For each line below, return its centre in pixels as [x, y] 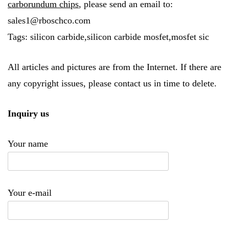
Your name [28, 143]
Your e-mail [30, 192]
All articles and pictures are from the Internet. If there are [114, 67]
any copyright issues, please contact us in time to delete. [112, 83]
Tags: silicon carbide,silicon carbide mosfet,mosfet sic [108, 37]
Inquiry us [28, 113]
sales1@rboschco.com [49, 20]
